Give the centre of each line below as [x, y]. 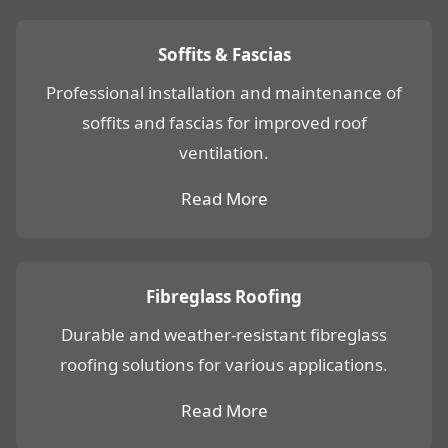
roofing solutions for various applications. [224, 364]
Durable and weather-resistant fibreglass [224, 334]
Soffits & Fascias [224, 54]
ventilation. [224, 152]
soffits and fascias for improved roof [224, 122]
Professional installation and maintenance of [224, 92]
